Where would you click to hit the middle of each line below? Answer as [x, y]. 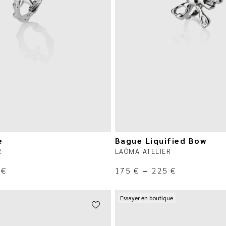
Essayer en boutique [146, 197]
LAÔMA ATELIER [143, 151]
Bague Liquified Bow [161, 140]
